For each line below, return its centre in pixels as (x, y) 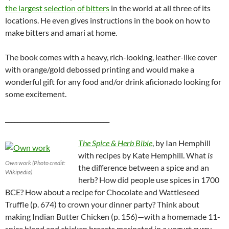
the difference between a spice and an (144, 168)
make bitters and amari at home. (61, 33)
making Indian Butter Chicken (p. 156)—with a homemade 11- (113, 217)
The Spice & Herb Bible (115, 143)
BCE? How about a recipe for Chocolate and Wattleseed (102, 192)
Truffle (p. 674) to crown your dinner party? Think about (102, 204)
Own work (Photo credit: (35, 163)
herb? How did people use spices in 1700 (149, 180)
